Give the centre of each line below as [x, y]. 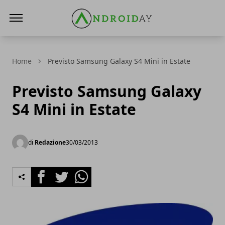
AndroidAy [89, 38]
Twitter [64, 172]
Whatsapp [90, 172]
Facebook [49, 172]
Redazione [50, 142]
